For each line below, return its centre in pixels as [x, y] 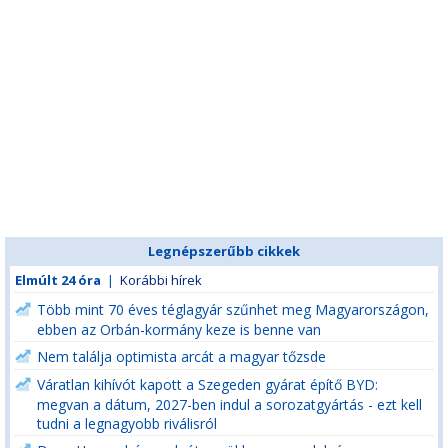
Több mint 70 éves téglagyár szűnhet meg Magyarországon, [233, 309]
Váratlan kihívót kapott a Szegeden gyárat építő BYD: [207, 384]
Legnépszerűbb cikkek [224, 251]
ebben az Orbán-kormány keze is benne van [179, 329]
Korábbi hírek [161, 280]
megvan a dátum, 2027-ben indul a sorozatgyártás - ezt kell [229, 404]
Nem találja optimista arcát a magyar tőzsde [181, 356]
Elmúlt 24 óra [58, 280]
